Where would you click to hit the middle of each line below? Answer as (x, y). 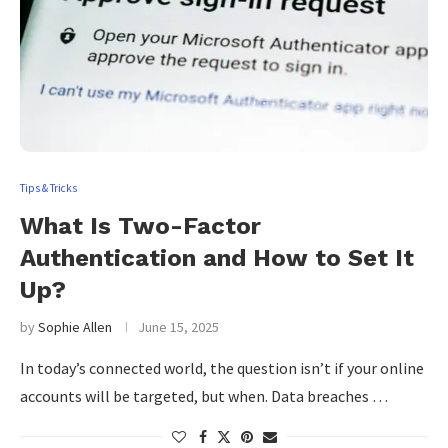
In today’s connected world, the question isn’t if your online (222, 368)
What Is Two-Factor (140, 226)
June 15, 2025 (178, 327)
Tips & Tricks (48, 188)
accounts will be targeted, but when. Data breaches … (204, 396)
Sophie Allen (75, 327)
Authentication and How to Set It (217, 258)
